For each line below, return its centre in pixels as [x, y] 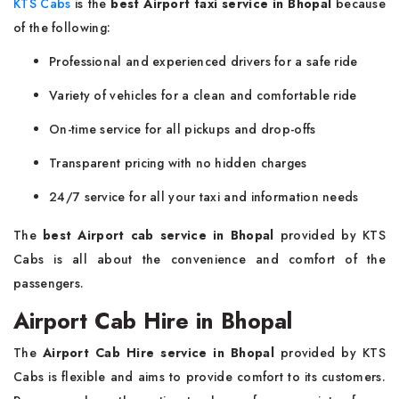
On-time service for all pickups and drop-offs [183, 129]
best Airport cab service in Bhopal [159, 235]
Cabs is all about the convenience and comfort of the [199, 259]
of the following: [62, 28]
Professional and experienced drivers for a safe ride [204, 61]
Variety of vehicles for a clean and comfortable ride [203, 95]
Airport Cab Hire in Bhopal [153, 321]
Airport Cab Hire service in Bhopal [158, 353]
